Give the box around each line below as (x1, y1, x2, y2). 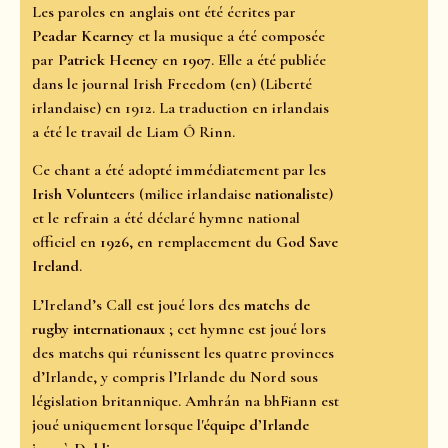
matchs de (244, 294, 310, 315)
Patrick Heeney (58, 49, 158, 70)
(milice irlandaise (135, 184, 255, 205)
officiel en (32, 232, 100, 253)
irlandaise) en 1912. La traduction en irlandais (32, 97, 329, 118)
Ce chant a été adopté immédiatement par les (32, 160, 326, 181)
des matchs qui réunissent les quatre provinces (32, 342, 334, 363)
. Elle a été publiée (211, 49, 326, 70)
